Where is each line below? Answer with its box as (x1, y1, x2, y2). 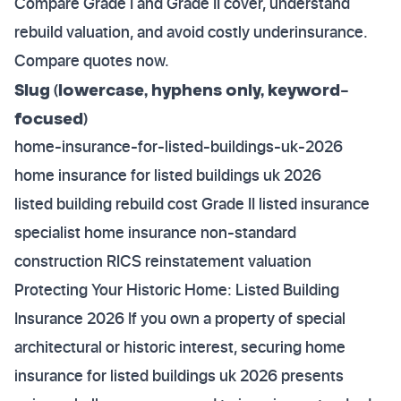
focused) (14, 107, 88, 128)
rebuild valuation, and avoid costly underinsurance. (14, 21, 367, 43)
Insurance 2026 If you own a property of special (14, 307, 346, 329)
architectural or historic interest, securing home (14, 336, 346, 358)
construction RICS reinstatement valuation (14, 250, 311, 272)
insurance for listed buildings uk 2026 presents (14, 364, 344, 387)
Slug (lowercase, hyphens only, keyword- (14, 79, 349, 99)
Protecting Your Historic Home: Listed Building (14, 278, 339, 301)
